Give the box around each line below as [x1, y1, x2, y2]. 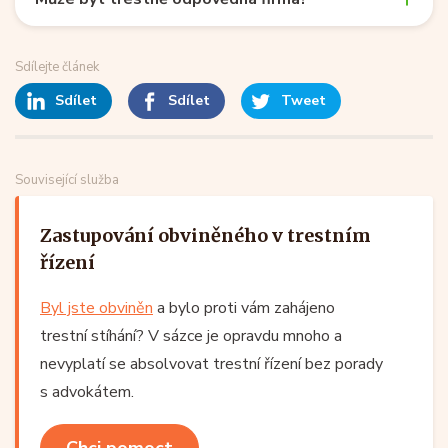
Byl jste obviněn [40, 296, 153, 319]
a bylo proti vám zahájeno [153, 296, 335, 319]
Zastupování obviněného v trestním [40, 223, 371, 247]
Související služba [15, 170, 119, 189]
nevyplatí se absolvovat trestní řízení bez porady [40, 352, 383, 375]
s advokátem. [40, 380, 134, 403]
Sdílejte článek [15, 57, 99, 76]
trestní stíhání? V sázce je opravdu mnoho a [40, 324, 342, 347]
